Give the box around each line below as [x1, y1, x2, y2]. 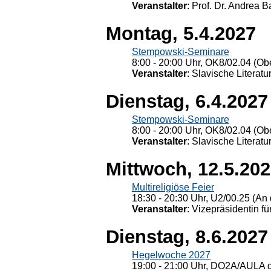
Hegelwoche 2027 [132, 250, 211, 260]
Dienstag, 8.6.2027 [106, 226, 268, 247]
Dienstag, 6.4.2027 [106, 91, 268, 112]
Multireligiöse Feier [132, 182, 214, 192]
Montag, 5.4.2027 [106, 23, 256, 44]
